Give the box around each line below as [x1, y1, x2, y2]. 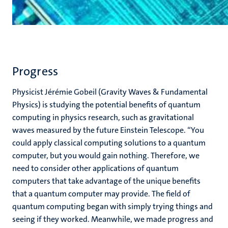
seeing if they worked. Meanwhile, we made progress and [12, 214, 213, 224]
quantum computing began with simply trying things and [12, 201, 213, 212]
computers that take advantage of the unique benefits [12, 176, 201, 186]
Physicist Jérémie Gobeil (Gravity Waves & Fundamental [12, 87, 208, 97]
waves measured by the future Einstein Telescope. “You [12, 125, 204, 135]
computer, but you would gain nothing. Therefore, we [12, 150, 199, 161]
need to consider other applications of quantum [12, 163, 179, 174]
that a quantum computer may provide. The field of [12, 188, 190, 199]
